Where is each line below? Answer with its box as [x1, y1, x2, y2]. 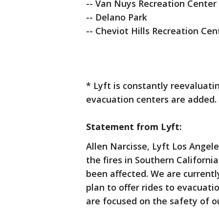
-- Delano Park [86, 11, 147, 23]
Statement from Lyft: [86, 121, 182, 132]
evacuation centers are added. [86, 93, 217, 105]
